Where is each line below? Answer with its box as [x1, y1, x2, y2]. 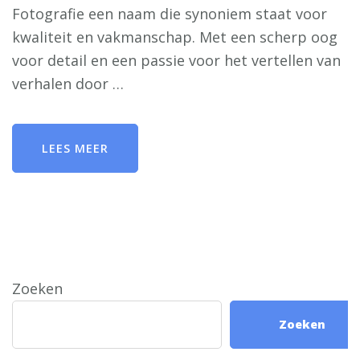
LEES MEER [42, 141, 108, 156]
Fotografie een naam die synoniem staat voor [12, 4, 327, 23]
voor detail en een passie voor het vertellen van [12, 51, 341, 70]
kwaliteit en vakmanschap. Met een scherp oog [12, 27, 337, 47]
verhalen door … [12, 74, 124, 93]
